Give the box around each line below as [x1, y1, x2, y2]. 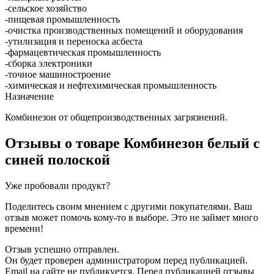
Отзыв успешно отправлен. [5, 243, 119, 254]
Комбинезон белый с [124, 135, 260, 151]
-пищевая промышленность [5, 13, 120, 24]
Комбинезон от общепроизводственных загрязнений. [5, 111, 228, 122]
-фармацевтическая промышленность [5, 46, 161, 57]
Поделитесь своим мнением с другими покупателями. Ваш [5, 201, 252, 212]
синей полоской [5, 151, 110, 168]
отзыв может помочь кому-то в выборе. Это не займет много [5, 212, 258, 223]
